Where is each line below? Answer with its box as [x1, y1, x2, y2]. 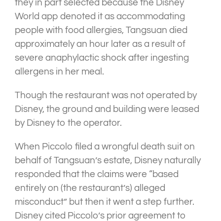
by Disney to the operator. [15, 118, 122, 128]
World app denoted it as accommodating [15, 11, 185, 22]
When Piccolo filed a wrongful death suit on [15, 142, 195, 152]
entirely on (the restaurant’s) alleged [15, 183, 165, 193]
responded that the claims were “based [15, 169, 179, 180]
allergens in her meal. [15, 67, 104, 77]
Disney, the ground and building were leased [15, 104, 199, 114]
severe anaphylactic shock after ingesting [15, 53, 189, 63]
